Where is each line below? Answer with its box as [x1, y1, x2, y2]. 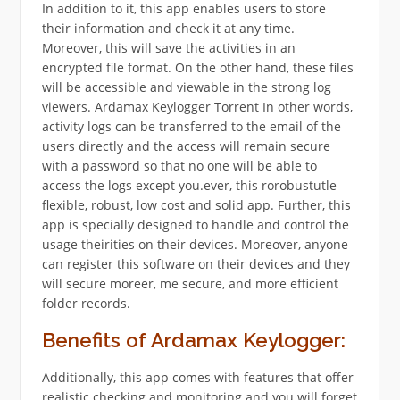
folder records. [41, 294, 130, 312]
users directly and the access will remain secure [41, 137, 330, 154]
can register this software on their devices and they [41, 254, 350, 272]
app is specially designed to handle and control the [41, 215, 349, 233]
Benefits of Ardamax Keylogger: [41, 328, 346, 352]
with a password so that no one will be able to [41, 156, 317, 174]
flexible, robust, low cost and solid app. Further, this [41, 196, 351, 213]
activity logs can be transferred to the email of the [41, 117, 341, 135]
